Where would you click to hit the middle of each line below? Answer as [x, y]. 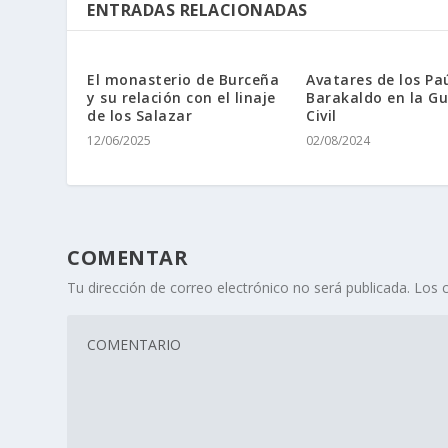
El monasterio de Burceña [183, 80]
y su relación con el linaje [181, 98]
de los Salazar [140, 116]
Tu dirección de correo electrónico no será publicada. [239, 288]
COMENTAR [128, 258]
